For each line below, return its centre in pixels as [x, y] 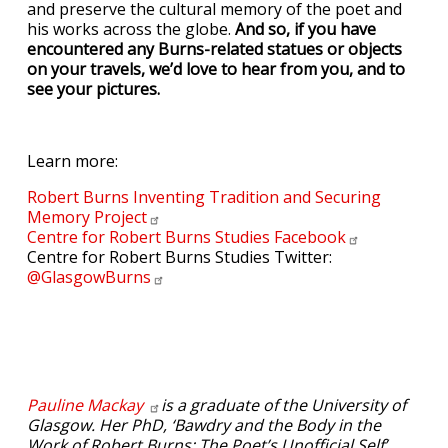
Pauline [57, 405]
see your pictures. [93, 89]
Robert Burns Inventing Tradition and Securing [204, 197]
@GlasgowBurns [89, 277]
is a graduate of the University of [283, 405]
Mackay [117, 405]
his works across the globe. [131, 29]
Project [120, 217]
